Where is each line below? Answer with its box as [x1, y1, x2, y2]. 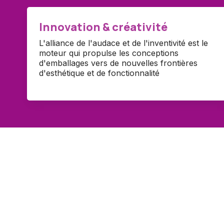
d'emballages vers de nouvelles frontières [39, 58, 198, 68]
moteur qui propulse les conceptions [39, 48, 179, 58]
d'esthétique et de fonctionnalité [39, 68, 160, 78]
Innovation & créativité [39, 19, 168, 34]
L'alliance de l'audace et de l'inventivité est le [39, 38, 208, 48]
